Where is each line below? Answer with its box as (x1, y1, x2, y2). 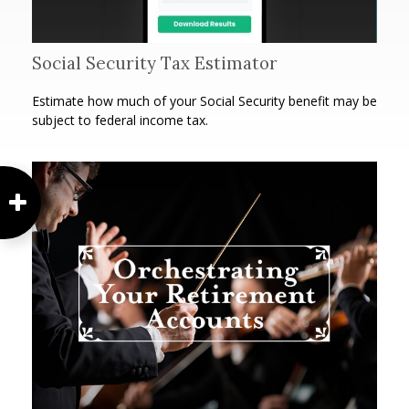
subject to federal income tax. (32, 110, 208, 129)
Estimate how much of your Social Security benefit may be (32, 91, 377, 110)
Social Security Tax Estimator (32, 51, 278, 74)
